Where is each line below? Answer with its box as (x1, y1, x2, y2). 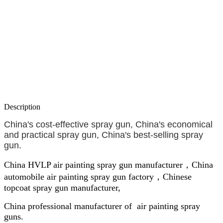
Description (4, 102, 40, 111)
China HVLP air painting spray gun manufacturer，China (4, 159, 213, 170)
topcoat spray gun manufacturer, (4, 182, 120, 193)
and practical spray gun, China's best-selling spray (4, 129, 203, 140)
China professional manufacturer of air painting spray (4, 201, 200, 211)
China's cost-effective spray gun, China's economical (4, 119, 213, 129)
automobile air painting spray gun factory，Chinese (4, 171, 192, 182)
